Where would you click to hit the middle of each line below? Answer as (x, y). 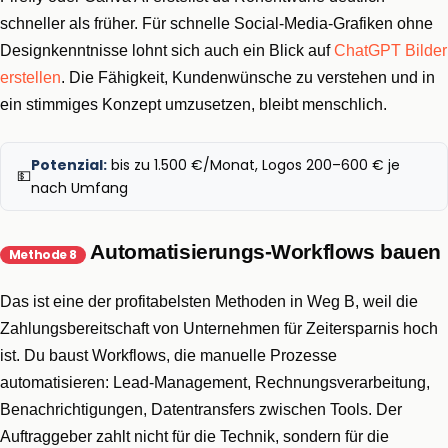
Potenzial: (69, 164)
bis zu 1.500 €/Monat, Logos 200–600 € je (253, 164)
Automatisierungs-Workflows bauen (263, 252)
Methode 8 (43, 255)
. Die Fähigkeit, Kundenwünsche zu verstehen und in (248, 78)
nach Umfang (79, 187)
